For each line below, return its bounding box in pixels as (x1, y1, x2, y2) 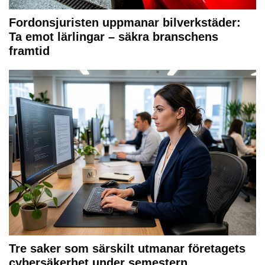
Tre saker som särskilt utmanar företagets (9, 242, 245, 256)
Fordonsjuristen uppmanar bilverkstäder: (9, 15, 241, 29)
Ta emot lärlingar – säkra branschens (9, 30, 218, 43)
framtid (9, 44, 50, 57)
